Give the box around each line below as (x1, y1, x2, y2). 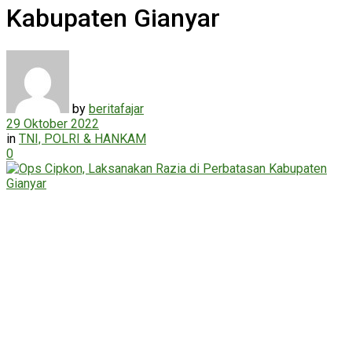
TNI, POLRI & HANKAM (19, 130, 146, 146)
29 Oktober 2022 (6, 115, 99, 131)
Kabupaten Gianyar (6, 3, 220, 34)
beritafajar (89, 101, 144, 116)
